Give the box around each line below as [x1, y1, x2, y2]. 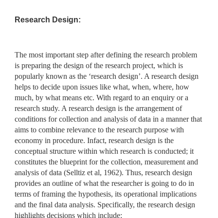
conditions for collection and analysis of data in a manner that [15, 114, 202, 123]
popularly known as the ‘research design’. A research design [15, 72, 199, 80]
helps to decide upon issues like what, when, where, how [15, 82, 189, 91]
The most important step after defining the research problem [15, 50, 197, 59]
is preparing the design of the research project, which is [15, 61, 183, 70]
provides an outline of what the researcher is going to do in [15, 179, 194, 187]
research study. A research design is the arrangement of [15, 104, 182, 112]
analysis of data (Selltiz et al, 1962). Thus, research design [15, 168, 192, 177]
